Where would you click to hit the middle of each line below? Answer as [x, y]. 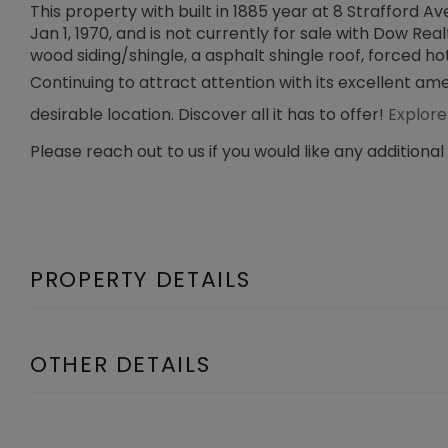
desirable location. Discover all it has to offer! [209, 114]
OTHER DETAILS [120, 364]
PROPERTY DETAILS [140, 279]
